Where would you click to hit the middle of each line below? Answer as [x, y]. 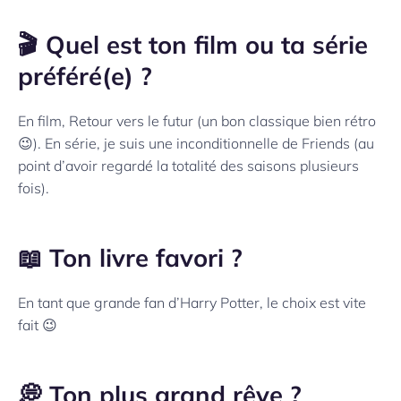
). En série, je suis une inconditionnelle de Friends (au [204, 144]
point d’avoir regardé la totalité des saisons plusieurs [188, 166]
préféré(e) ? [85, 77]
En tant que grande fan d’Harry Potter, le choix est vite [192, 303]
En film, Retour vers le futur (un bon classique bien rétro [197, 121]
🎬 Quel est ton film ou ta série [193, 45]
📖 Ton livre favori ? [130, 258]
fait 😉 [39, 325]
